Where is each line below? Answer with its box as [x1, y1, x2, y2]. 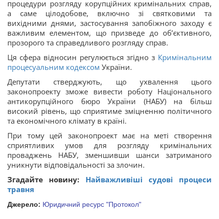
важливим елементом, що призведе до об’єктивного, [7, 28, 212, 38]
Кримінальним [158, 52, 212, 63]
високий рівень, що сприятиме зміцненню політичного [7, 106, 212, 116]
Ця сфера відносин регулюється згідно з [7, 52, 158, 63]
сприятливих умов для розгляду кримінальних [7, 140, 212, 151]
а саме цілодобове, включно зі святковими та [7, 8, 212, 19]
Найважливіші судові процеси [85, 175, 212, 185]
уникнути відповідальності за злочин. [7, 160, 145, 170]
